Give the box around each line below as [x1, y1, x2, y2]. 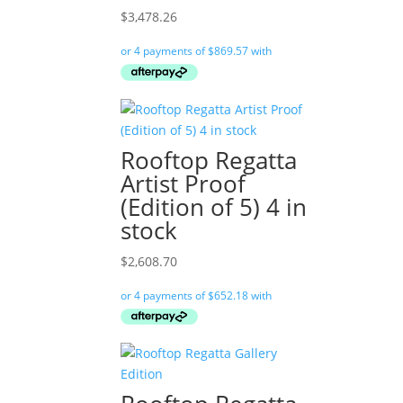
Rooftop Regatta [121, 143, 298, 176]
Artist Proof [121, 166, 246, 200]
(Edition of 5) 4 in [121, 190, 308, 223]
